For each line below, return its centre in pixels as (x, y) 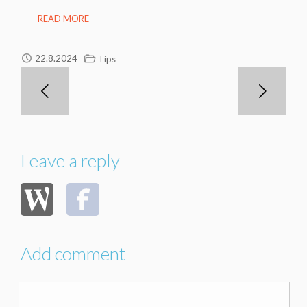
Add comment (73, 253)
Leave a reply (70, 160)
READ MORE (63, 18)
